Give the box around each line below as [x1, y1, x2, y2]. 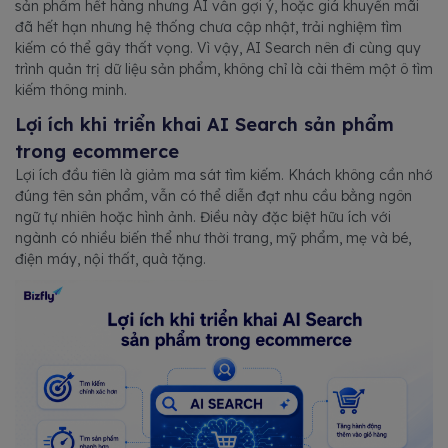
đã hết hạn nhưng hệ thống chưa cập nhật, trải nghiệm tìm [15, 18, 402, 37]
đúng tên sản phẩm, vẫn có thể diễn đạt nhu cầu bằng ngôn [15, 187, 412, 206]
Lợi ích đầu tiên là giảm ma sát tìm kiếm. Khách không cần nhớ [15, 166, 433, 185]
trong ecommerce [15, 140, 179, 164]
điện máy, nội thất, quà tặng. [15, 250, 206, 269]
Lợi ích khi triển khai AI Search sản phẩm [15, 113, 394, 137]
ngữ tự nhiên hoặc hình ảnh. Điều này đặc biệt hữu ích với [15, 208, 391, 227]
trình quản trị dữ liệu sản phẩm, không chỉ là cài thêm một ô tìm [15, 60, 433, 79]
